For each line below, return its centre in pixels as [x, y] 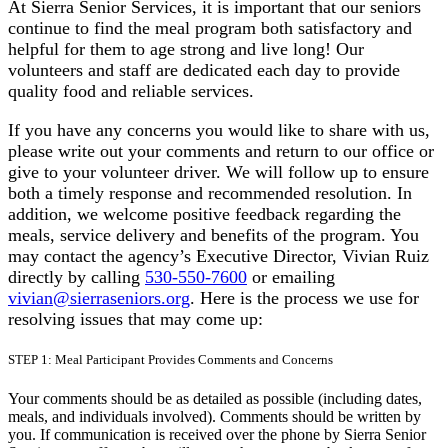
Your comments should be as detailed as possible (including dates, [215, 399]
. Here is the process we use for [304, 297]
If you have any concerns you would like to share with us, [219, 129]
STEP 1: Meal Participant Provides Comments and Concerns [170, 359]
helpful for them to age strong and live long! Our [186, 48]
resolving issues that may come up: [135, 318]
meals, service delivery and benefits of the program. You [213, 234]
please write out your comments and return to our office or [221, 150]
